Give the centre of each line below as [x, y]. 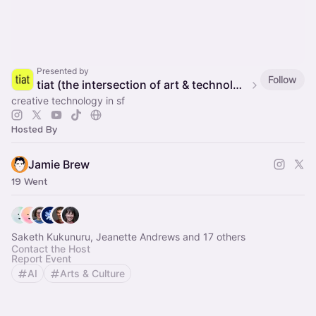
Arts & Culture [92, 273]
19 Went [29, 182]
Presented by [63, 71]
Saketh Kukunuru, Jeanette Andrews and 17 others [128, 237]
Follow [282, 79]
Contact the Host [51, 249]
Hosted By [34, 129]
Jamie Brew [59, 164]
